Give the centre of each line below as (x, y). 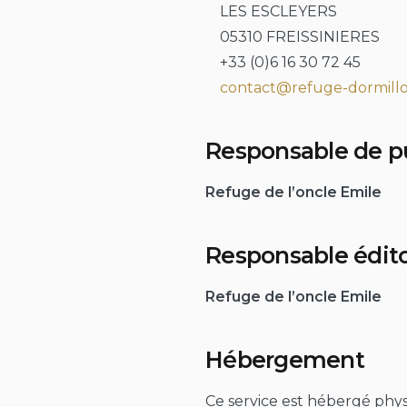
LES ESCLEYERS (271, 11)
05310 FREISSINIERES (293, 36)
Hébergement (285, 360)
